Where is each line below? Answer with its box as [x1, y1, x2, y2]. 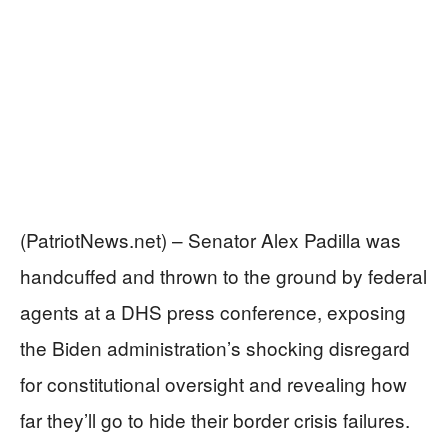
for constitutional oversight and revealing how [20, 370, 407, 398]
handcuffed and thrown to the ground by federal [20, 262, 427, 290]
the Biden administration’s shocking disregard [20, 334, 410, 362]
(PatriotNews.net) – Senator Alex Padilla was [20, 226, 401, 254]
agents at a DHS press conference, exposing [20, 298, 406, 326]
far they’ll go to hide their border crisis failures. [20, 406, 410, 434]
